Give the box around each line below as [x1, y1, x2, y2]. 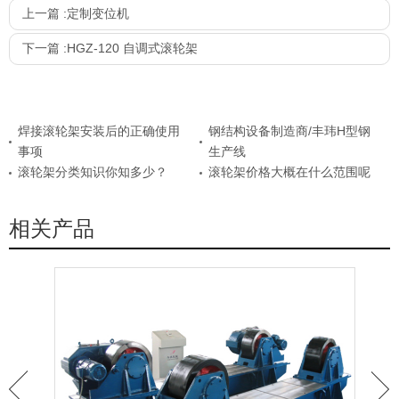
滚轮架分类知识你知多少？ [18, 165, 167, 180]
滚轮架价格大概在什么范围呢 [208, 165, 370, 180]
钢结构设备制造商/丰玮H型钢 [208, 124, 370, 139]
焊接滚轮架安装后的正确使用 [18, 124, 180, 139]
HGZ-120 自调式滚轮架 [67, 41, 198, 56]
